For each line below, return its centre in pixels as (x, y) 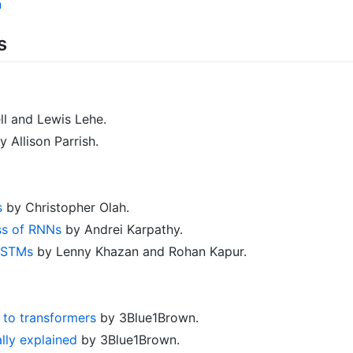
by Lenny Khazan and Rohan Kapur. (140, 251)
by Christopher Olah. (66, 207)
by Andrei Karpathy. (122, 229)
